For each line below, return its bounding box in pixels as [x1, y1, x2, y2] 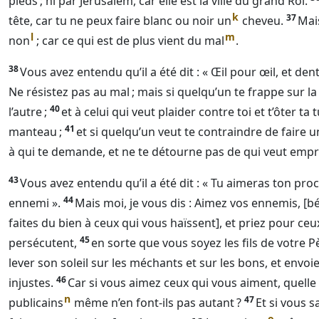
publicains [9, 295, 63, 310]
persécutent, [9, 235, 77, 251]
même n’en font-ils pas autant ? [71, 295, 241, 310]
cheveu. [239, 13, 283, 28]
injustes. [9, 275, 53, 291]
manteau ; [9, 124, 62, 140]
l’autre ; [9, 104, 47, 120]
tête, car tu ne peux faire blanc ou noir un [9, 13, 231, 28]
